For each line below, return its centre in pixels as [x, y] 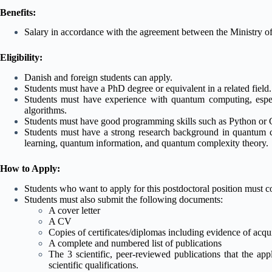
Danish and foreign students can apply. [98, 78]
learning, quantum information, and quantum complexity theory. [146, 143]
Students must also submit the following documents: [124, 200]
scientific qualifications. [93, 265]
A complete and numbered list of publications [135, 243]
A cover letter [74, 211]
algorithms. [46, 110]
